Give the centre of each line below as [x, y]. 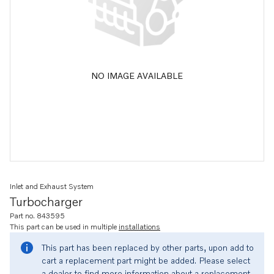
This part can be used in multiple [64, 227]
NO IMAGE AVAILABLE [137, 75]
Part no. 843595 [37, 216]
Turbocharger [46, 201]
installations [139, 227]
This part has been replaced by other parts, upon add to [148, 247]
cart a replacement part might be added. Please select [146, 260]
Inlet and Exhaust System [52, 186]
